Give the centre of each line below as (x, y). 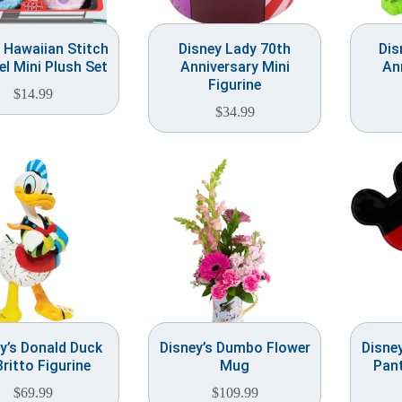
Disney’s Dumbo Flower (235, 348)
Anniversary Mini (235, 67)
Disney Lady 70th (235, 49)
